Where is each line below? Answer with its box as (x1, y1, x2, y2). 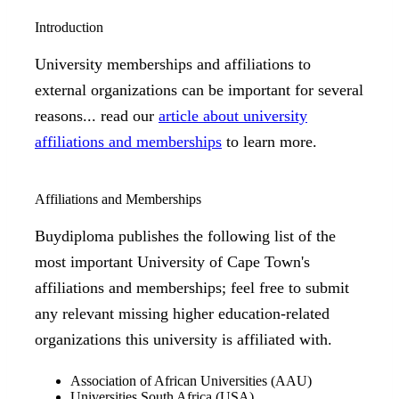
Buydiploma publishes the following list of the (35, 227, 336, 246)
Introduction (35, 20, 103, 36)
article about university (159, 107, 307, 126)
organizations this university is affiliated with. (35, 330, 332, 349)
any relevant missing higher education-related (35, 305, 330, 323)
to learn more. (222, 133, 317, 151)
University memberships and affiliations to (35, 55, 311, 74)
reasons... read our (35, 107, 159, 126)
